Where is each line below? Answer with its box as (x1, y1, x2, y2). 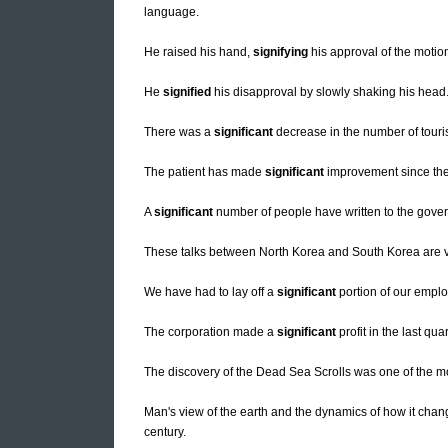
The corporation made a (144, 325, 277, 340)
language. (144, 5, 199, 20)
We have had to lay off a (144, 285, 277, 300)
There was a (144, 125, 214, 140)
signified (163, 85, 211, 100)
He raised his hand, (144, 45, 253, 60)
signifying (253, 45, 308, 60)
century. (144, 425, 186, 440)
